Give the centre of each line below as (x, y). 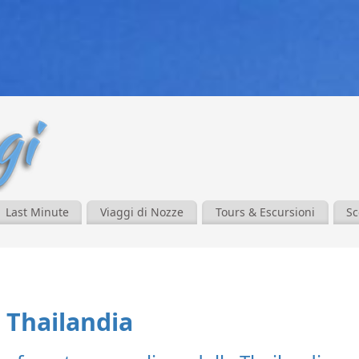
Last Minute (37, 212)
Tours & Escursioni (265, 212)
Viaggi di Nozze (142, 212)
